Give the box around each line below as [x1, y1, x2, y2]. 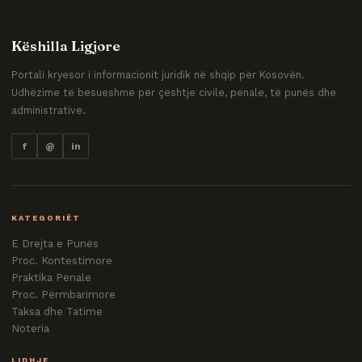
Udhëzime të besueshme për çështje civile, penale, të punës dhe [11, 86, 336, 99]
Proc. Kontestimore [11, 255, 112, 267]
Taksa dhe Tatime [11, 305, 103, 318]
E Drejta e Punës [11, 238, 99, 250]
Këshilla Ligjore [11, 37, 120, 54]
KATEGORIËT [11, 213, 81, 222]
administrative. [11, 104, 86, 116]
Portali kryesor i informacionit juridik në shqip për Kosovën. [11, 69, 305, 81]
